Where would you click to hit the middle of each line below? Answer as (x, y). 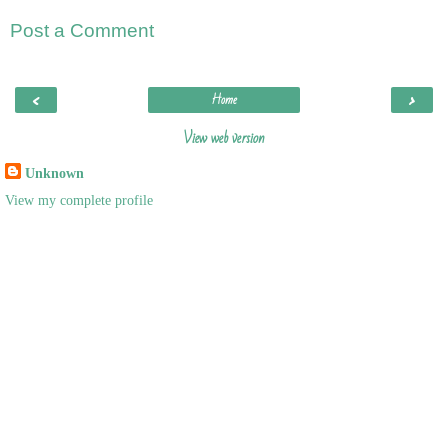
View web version (224, 137)
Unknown (54, 172)
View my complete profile (79, 199)
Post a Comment (82, 31)
